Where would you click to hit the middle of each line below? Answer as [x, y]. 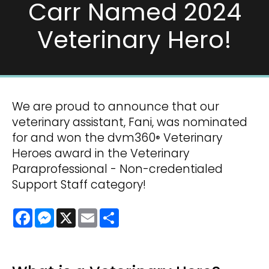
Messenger [80, 213]
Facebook [56, 213]
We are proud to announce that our [116, 106]
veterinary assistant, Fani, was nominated [130, 122]
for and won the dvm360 [84, 138]
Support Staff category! [79, 184]
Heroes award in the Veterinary [101, 153]
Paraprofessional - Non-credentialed [117, 169]
